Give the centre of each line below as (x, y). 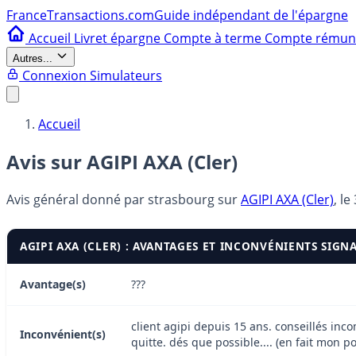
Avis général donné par (77, 199)
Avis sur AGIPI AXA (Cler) (122, 161)
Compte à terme (214, 38)
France (27, 15)
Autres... (33, 58)
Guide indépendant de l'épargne (251, 15)
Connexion (54, 75)
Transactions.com (101, 15)
